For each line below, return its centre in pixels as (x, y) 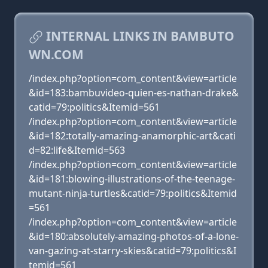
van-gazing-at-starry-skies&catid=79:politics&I (133, 251)
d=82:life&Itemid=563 (77, 150)
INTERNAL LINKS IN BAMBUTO (139, 36)
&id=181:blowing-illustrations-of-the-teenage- (132, 179)
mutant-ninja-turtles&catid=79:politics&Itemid (133, 193)
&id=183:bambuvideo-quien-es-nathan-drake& (134, 93)
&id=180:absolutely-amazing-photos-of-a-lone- (134, 236)
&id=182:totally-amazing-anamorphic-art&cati (132, 136)
